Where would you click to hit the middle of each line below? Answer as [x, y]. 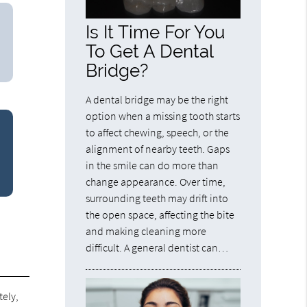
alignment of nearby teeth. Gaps [158, 149]
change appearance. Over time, [156, 182]
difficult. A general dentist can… [157, 248]
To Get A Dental [150, 51]
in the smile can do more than [152, 165]
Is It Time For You [156, 32]
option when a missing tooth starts [163, 116]
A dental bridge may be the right [157, 100]
